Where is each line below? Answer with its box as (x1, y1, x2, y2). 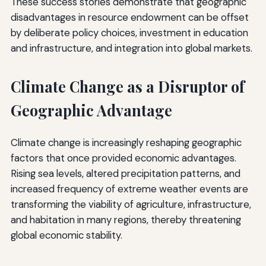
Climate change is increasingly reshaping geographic (10, 136, 242, 150)
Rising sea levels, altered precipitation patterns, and (10, 167, 240, 180)
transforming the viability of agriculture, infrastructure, (10, 198, 251, 211)
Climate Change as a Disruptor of (10, 77, 245, 97)
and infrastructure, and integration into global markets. (10, 42, 252, 55)
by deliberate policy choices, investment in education (10, 26, 248, 40)
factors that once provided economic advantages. (10, 151, 236, 165)
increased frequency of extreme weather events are (10, 182, 248, 196)
